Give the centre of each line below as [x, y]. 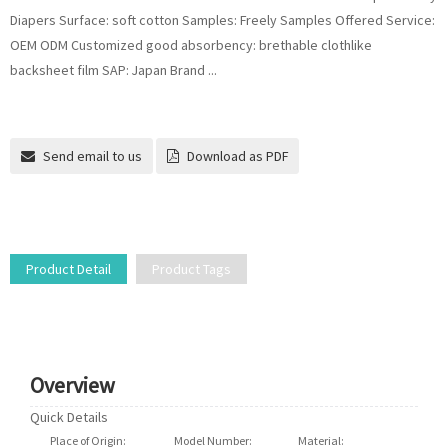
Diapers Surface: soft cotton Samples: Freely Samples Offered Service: [222, 20]
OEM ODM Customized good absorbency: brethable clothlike [191, 45]
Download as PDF [237, 156]
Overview [72, 385]
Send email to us [92, 156]
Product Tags [191, 269]
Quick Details [69, 417]
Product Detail [68, 269]
